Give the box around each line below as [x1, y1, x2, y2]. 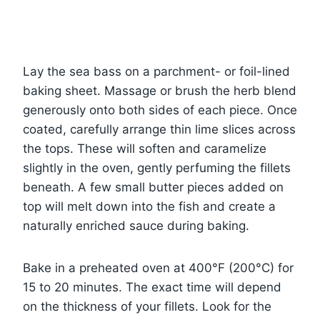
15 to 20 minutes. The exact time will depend [23, 279, 281, 294]
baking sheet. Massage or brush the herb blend [23, 83, 296, 98]
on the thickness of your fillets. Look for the [23, 299, 271, 314]
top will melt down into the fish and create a [23, 199, 276, 214]
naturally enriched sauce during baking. [23, 218, 249, 233]
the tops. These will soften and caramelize [23, 141, 266, 156]
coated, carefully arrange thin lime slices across [23, 121, 296, 136]
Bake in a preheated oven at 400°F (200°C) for [23, 260, 294, 275]
